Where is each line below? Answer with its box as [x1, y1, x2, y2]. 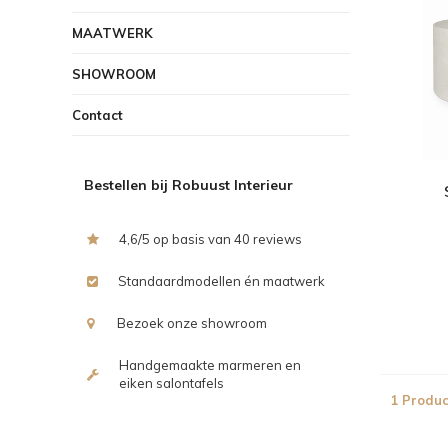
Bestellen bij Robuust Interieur [84, 175, 293, 194]
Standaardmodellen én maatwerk [118, 272, 325, 289]
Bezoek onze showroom [117, 314, 267, 331]
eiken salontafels [119, 374, 224, 391]
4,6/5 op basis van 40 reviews [119, 230, 302, 247]
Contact [72, 106, 123, 123]
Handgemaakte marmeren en [119, 356, 301, 373]
